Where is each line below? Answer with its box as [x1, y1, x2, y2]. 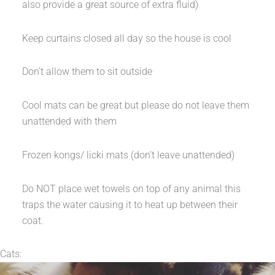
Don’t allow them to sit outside [21, 66, 155, 78]
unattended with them [21, 115, 119, 128]
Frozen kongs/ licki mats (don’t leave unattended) [21, 149, 237, 161]
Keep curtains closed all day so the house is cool [21, 32, 231, 44]
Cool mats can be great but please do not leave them [21, 99, 249, 112]
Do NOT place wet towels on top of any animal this [21, 182, 241, 195]
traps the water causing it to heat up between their [21, 198, 238, 211]
